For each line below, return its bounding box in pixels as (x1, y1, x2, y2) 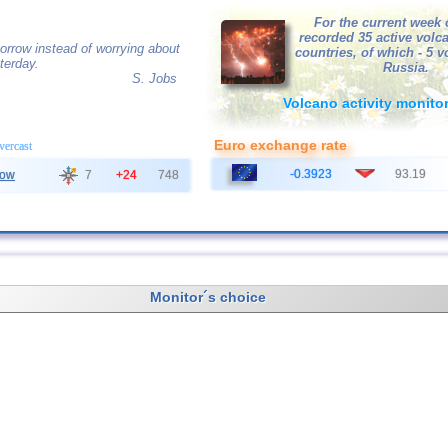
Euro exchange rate (214, 137, 347, 153)
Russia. (382, 60, 429, 75)
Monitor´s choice (149, 289, 266, 305)
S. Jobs (132, 71, 177, 86)
